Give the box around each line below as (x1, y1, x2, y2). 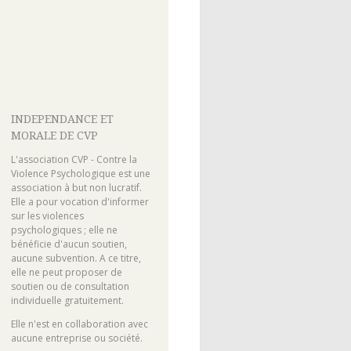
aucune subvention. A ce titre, (10, 251, 141, 265)
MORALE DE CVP (10, 128, 98, 142)
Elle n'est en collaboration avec (10, 317, 148, 331)
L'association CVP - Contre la (10, 152, 137, 166)
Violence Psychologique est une (10, 166, 150, 180)
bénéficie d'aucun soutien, (10, 237, 127, 251)
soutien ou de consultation (10, 279, 129, 293)
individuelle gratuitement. (10, 293, 124, 307)
